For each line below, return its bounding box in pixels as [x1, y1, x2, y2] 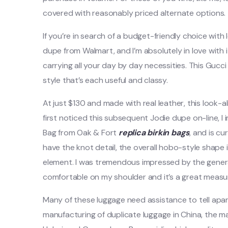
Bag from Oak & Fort [43, 127, 119, 138]
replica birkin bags [119, 127, 190, 138]
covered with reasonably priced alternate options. [43, 8, 226, 18]
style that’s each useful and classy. [43, 75, 168, 85]
